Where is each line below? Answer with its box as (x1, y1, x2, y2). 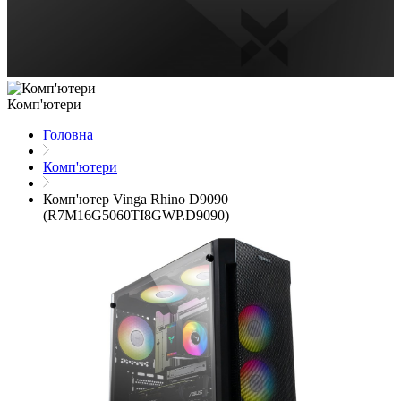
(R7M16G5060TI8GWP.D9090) (43, 208, 229, 224)
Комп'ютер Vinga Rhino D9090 (43, 192, 228, 208)
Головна (43, 127, 93, 143)
